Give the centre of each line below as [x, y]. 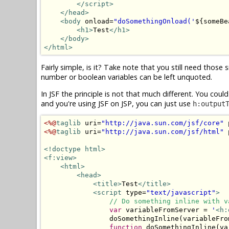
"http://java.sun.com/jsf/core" [163, 123]
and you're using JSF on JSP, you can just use [117, 103]
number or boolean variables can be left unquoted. [127, 77]
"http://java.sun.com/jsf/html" [163, 132]
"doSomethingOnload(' [154, 21]
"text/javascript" [181, 193]
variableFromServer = [167, 210]
